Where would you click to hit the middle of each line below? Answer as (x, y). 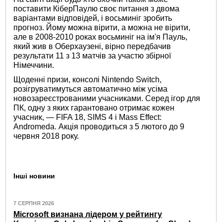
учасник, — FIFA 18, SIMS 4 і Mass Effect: (88, 117)
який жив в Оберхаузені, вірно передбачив (92, 47)
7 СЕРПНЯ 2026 (34, 203)
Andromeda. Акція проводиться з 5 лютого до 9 (99, 126)
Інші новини (34, 176)
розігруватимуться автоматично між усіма (91, 89)
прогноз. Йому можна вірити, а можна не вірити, (102, 28)
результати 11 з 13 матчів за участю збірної (92, 56)
